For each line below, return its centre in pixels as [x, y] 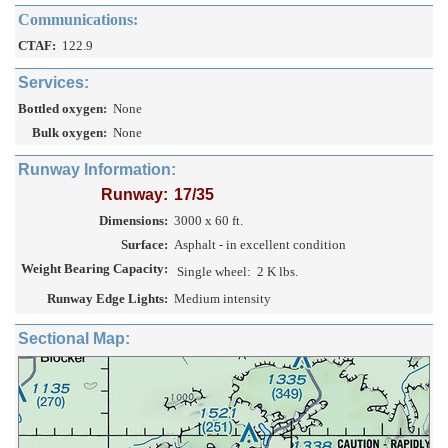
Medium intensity [222, 299]
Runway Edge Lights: [107, 299]
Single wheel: [214, 272]
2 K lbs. [277, 272]
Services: [53, 83]
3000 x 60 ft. [208, 221]
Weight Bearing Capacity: [94, 269]
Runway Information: [97, 170]
